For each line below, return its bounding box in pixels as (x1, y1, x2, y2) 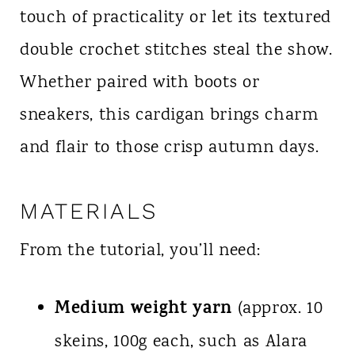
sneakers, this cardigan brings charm (19, 102, 319, 128)
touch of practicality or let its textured (19, 5, 332, 31)
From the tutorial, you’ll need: (19, 238, 261, 264)
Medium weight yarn (54, 295, 232, 324)
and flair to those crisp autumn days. (19, 135, 319, 161)
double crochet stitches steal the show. (19, 37, 333, 63)
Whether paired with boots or (19, 70, 260, 96)
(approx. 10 (231, 296, 323, 322)
